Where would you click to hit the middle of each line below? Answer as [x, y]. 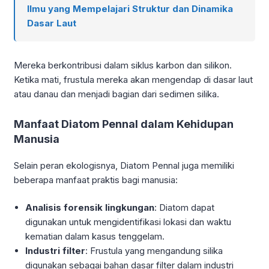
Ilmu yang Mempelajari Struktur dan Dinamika [130, 8]
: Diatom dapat [185, 208]
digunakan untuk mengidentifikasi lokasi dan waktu [128, 222]
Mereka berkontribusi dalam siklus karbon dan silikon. [123, 65]
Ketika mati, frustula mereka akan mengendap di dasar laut [133, 79]
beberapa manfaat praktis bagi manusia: [96, 180]
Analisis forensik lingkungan [90, 208]
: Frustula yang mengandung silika [154, 251]
